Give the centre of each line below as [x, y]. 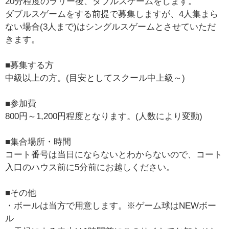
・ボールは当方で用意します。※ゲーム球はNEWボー [111, 206]
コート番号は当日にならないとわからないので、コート [114, 155]
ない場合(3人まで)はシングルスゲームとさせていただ [111, 27]
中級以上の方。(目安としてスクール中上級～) [95, 78]
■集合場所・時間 [38, 142]
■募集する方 [30, 65]
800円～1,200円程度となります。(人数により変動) [104, 117]
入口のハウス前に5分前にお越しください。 [90, 168]
